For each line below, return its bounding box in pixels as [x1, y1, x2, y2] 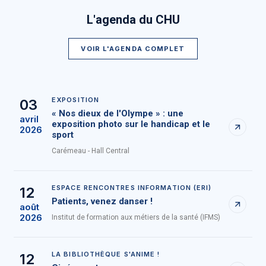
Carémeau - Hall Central [52, 147, 129, 156]
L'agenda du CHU [86, 12, 180, 27]
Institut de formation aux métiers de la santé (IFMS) [52, 213, 220, 222]
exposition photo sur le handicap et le [52, 119, 210, 130]
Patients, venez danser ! [52, 196, 153, 207]
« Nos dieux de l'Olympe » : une [52, 108, 183, 119]
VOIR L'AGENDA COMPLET [81, 45, 185, 53]
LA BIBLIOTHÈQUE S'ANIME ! [52, 250, 160, 259]
